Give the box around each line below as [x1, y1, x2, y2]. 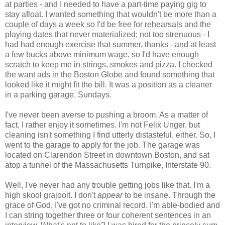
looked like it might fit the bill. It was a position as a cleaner [5, 80, 212, 89]
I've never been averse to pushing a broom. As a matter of [5, 110, 208, 119]
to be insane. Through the [123, 190, 215, 199]
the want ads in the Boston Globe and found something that [5, 70, 214, 79]
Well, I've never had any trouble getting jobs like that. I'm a [5, 180, 210, 189]
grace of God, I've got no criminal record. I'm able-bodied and [5, 200, 220, 209]
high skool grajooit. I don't [5, 190, 97, 199]
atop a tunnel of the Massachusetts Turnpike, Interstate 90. [5, 160, 211, 169]
